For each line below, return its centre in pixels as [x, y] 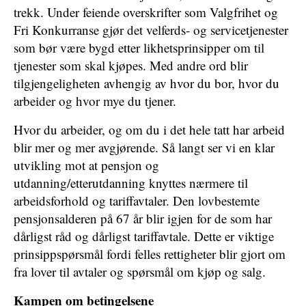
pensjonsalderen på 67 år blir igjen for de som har [143, 218]
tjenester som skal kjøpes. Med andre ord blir [131, 65]
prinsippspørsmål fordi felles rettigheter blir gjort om [150, 254]
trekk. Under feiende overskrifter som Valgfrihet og [146, 12]
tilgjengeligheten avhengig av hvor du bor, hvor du [147, 83]
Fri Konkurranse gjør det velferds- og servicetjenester [151, 30]
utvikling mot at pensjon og [86, 165]
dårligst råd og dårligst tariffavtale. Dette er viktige [144, 236]
